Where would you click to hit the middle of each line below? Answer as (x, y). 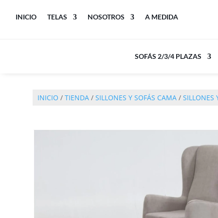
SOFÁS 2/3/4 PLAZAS (168, 56)
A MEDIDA (162, 17)
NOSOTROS (106, 17)
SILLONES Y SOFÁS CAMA (136, 97)
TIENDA (77, 97)
